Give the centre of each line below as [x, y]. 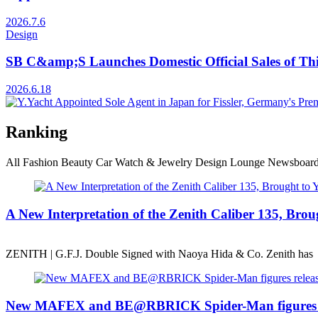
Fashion [40, 162]
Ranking [37, 132]
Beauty [77, 162]
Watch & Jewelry [154, 162]
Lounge [247, 162]
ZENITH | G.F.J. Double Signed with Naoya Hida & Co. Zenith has [159, 254]
